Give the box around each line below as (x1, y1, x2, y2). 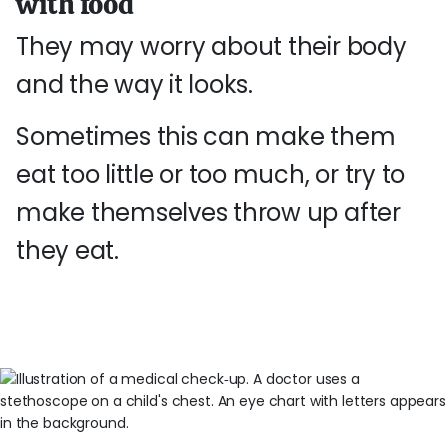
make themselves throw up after (16, 196, 401, 229)
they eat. (16, 234, 119, 267)
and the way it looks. (16, 68, 253, 101)
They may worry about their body (16, 30, 407, 63)
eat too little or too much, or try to (16, 158, 406, 191)
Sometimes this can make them (16, 120, 396, 153)
